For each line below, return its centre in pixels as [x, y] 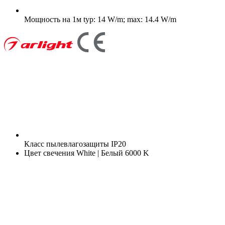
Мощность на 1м [53, 19]
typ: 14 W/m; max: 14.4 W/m [129, 19]
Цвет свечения [49, 153]
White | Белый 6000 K [112, 153]
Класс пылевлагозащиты [67, 144]
